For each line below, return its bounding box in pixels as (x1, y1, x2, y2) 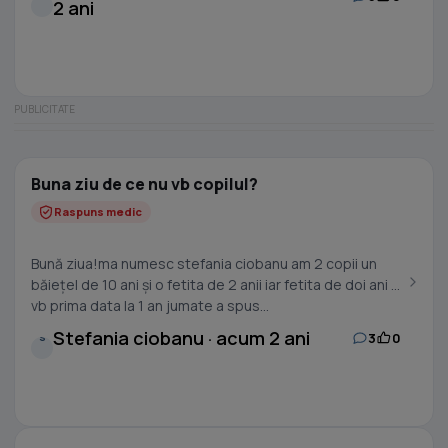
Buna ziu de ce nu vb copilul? (31, 173, 258, 195)
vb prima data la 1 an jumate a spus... (31, 296, 269, 315)
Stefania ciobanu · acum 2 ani (53, 326, 310, 350)
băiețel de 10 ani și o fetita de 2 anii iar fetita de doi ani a (31, 275, 399, 294)
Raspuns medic (54, 204, 142, 219)
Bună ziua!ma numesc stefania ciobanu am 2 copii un (31, 254, 377, 273)
